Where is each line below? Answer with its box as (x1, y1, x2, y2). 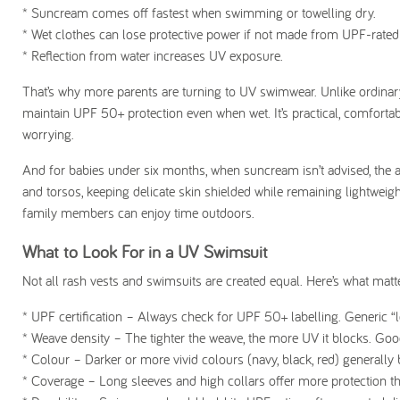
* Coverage (22, 371, 84, 389)
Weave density (31, 329, 110, 346)
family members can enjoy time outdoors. (22, 204, 254, 221)
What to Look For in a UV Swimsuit (22, 240, 268, 262)
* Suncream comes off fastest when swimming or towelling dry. (22, 4, 376, 21)
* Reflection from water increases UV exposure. (22, 46, 283, 64)
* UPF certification (22, 307, 122, 325)
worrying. (22, 125, 74, 143)
